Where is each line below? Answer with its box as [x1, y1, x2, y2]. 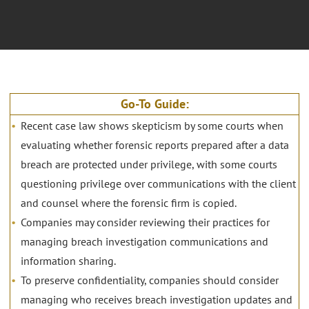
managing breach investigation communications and [21, 235, 268, 249]
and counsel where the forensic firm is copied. [21, 196, 237, 210]
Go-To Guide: [120, 96, 189, 112]
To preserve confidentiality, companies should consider [21, 273, 279, 288]
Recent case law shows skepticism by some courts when [21, 119, 283, 133]
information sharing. [21, 254, 116, 268]
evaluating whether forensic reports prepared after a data [21, 138, 289, 152]
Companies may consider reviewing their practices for [21, 215, 270, 230]
